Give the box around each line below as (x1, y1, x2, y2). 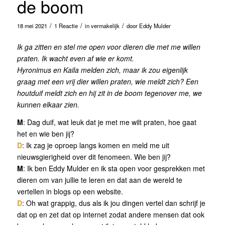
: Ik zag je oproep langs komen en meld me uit (22, 140, 169, 151)
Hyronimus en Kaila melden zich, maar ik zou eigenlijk (17, 65, 188, 75)
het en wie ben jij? (17, 129, 74, 139)
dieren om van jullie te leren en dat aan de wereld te (17, 175, 182, 185)
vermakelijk (90, 21, 120, 30)
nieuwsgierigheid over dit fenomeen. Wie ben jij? (17, 152, 171, 162)
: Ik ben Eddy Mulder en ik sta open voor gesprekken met (23, 163, 205, 174)
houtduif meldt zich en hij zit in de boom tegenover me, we (17, 88, 202, 98)
